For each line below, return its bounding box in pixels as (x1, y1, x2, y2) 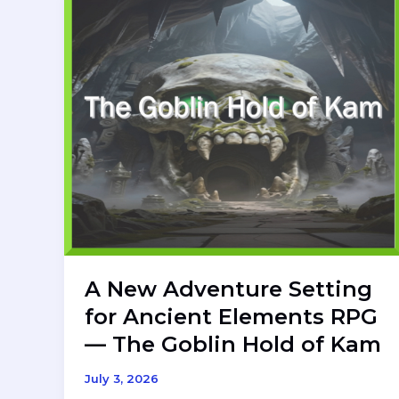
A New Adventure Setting (84, 276, 372, 303)
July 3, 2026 (84, 371, 159, 387)
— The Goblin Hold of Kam (84, 331, 381, 358)
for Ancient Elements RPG (84, 304, 378, 330)
